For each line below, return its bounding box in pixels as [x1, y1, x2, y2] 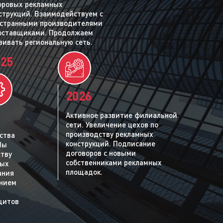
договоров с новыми [66, 148, 136, 157]
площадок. [66, 167, 103, 176]
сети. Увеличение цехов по [66, 119, 158, 129]
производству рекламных [66, 129, 153, 138]
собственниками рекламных [66, 157, 162, 167]
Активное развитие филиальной [66, 110, 177, 119]
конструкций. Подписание [66, 138, 155, 148]
